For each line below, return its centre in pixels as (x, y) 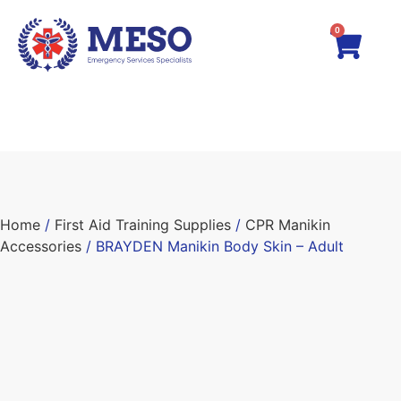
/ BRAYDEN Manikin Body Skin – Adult (213, 247)
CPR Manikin (288, 225)
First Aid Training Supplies (143, 225)
